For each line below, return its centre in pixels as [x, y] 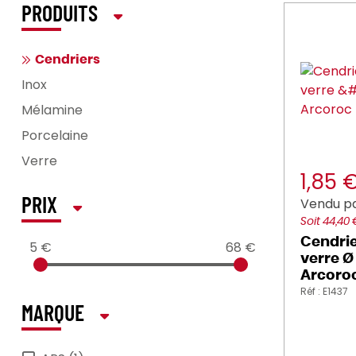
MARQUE [53, 315]
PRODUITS [60, 15]
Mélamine [52, 110]
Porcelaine [55, 135]
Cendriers [68, 60]
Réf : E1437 [324, 291]
